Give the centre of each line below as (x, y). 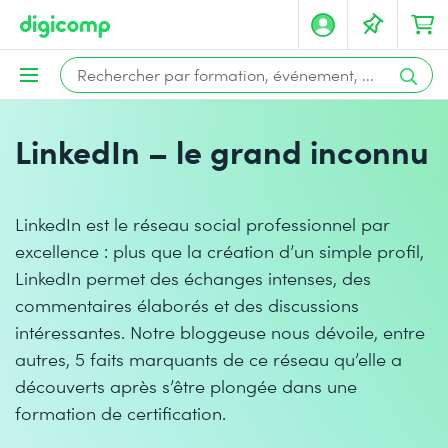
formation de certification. (120, 412)
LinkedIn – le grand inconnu (222, 150)
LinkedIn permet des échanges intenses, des (193, 277)
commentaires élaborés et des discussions (187, 304)
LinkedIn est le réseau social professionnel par (202, 223)
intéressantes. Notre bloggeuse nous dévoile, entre (220, 331)
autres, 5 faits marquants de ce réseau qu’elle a (208, 358)
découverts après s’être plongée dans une (186, 385)
